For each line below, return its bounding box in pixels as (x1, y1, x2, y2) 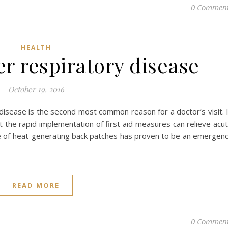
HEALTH (20, 43, 51, 52)
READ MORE (12, 181, 60, 190)
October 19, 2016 (8, 84, 64, 94)
